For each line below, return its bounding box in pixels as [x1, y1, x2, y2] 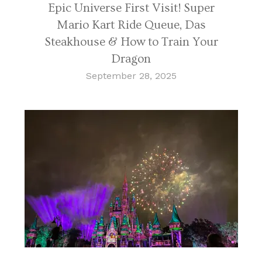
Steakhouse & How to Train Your [44, 35, 218, 49]
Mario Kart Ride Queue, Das [56, 18, 206, 32]
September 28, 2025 [85, 70, 177, 81]
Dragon [111, 51, 151, 65]
